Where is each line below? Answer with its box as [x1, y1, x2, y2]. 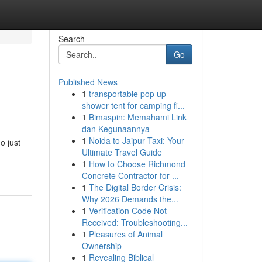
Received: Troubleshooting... [81, 216, 188, 228]
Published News [58, 76, 118, 88]
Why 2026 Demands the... [81, 193, 178, 205]
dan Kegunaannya [81, 123, 150, 135]
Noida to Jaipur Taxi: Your [88, 135, 184, 146]
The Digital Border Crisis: [88, 181, 181, 193]
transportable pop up [88, 88, 166, 99]
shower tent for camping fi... [81, 99, 185, 111]
